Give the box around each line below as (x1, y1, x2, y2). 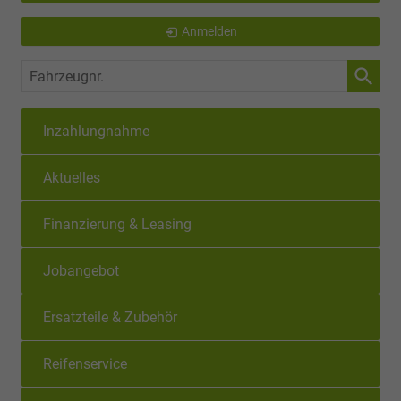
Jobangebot (43, 261, 119, 279)
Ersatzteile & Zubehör (43, 308, 177, 326)
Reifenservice (43, 354, 127, 372)
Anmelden (181, 23, 237, 38)
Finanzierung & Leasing (43, 215, 192, 233)
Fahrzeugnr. (21, 63, 99, 81)
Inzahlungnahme (43, 122, 149, 140)
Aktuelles (43, 168, 100, 186)
